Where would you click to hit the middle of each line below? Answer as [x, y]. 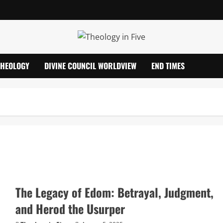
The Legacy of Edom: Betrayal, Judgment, [114, 192]
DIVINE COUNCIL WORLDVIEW [90, 66]
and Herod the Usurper [70, 209]
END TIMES [168, 66]
